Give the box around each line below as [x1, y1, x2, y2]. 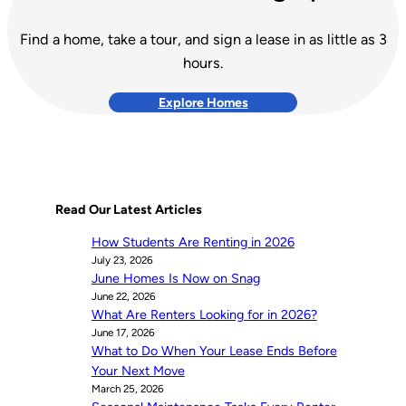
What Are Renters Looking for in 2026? [91, 306, 317, 324]
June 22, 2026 [91, 290, 156, 304]
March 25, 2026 [91, 382, 164, 396]
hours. [183, 54, 223, 72]
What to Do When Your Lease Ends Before [91, 343, 337, 360]
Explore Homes [158, 93, 248, 111]
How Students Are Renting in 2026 [91, 234, 295, 251]
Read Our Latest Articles [54, 201, 202, 218]
